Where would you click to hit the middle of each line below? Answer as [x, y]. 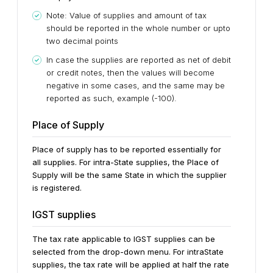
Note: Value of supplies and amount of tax [126, 15]
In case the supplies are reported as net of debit [139, 60]
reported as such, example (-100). [112, 98]
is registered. [57, 188]
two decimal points [82, 41]
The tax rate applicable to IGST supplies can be [124, 239]
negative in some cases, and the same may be [136, 85]
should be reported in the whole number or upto [138, 28]
